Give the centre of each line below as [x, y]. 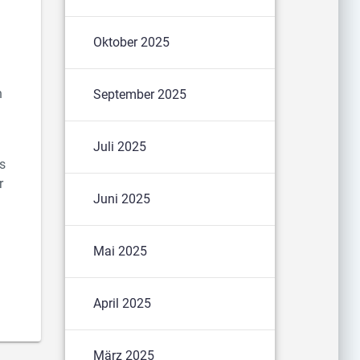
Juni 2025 [122, 198]
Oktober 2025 [132, 42]
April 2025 [123, 303]
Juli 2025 [120, 146]
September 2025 [140, 94]
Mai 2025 [121, 251]
